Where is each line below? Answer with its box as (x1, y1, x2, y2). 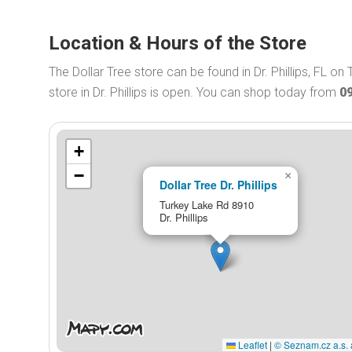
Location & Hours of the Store (49, 32, 306, 54)
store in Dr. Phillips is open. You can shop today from (49, 85, 339, 100)
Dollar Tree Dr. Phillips (159, 176, 277, 192)
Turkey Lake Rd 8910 (159, 196, 254, 212)
